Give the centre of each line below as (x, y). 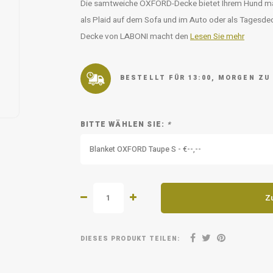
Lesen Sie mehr (217, 37)
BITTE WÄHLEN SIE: (124, 125)
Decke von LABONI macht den (135, 37)
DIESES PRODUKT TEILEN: (130, 238)
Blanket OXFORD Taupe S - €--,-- (145, 149)
